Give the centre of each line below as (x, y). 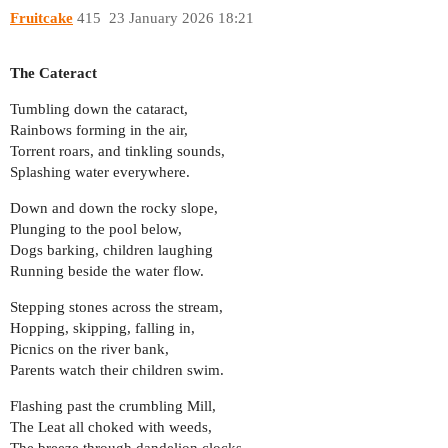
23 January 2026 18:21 (181, 18)
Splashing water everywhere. (100, 172)
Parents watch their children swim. (117, 370)
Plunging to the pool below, (96, 229)
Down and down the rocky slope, (114, 208)
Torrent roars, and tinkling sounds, (117, 151)
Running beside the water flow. (107, 271)
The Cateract (53, 73)
